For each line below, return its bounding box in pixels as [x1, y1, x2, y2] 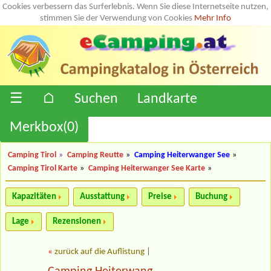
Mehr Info [194, 14, 231, 23]
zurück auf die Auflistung [54, 247, 145, 256]
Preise [148, 192, 172, 201]
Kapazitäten [12, 192, 56, 201]
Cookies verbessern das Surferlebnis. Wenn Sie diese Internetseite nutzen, [2, 2, 269, 11]
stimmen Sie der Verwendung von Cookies [40, 14, 194, 23]
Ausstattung [80, 192, 125, 201]
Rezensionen [53, 217, 101, 226]
